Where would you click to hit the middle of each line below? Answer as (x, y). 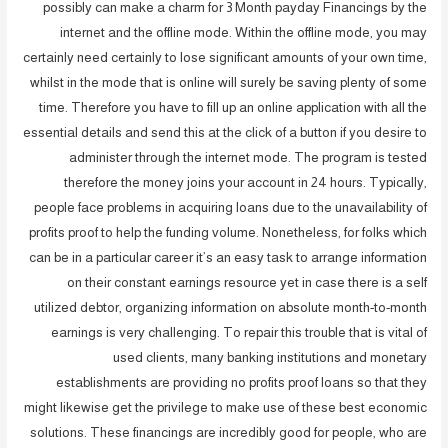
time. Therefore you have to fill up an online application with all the (232, 107)
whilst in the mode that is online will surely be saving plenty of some (228, 82)
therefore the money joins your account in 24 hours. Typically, (245, 182)
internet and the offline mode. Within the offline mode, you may (243, 32)
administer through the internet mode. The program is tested (247, 157)
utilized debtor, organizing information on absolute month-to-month (230, 307)
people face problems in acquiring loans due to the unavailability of (230, 207)
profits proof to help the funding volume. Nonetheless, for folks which (227, 232)
